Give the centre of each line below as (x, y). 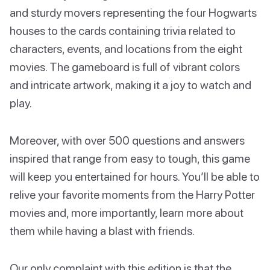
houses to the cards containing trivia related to (123, 30)
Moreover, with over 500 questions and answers (127, 140)
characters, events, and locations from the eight (126, 48)
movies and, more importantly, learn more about (127, 212)
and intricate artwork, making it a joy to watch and (130, 84)
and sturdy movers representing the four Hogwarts (133, 12)
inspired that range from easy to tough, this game (130, 158)
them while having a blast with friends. (102, 230)
